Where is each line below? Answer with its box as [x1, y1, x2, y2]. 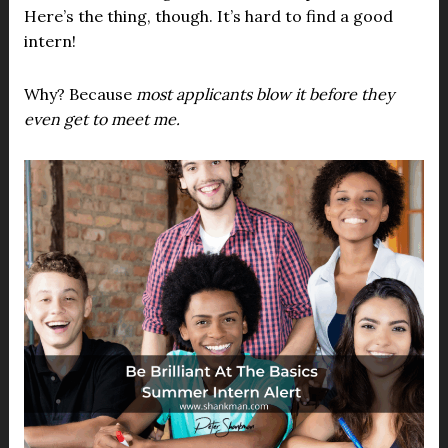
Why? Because [23, 84, 136, 104]
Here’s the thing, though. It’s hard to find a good [23, 6, 393, 26]
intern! [23, 31, 76, 51]
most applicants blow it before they [135, 84, 394, 104]
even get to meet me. [23, 109, 180, 129]
